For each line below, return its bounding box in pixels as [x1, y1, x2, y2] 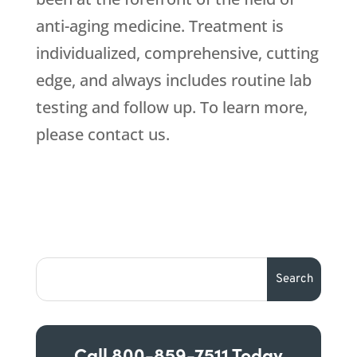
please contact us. [35, 124, 170, 145]
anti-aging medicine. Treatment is [35, 15, 284, 37]
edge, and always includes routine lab [35, 69, 312, 91]
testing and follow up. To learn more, [35, 96, 308, 118]
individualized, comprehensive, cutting [35, 42, 319, 64]
